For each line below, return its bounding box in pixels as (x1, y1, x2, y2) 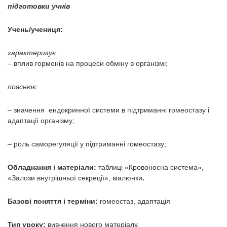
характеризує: (8, 49, 58, 57)
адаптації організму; (8, 117, 74, 125)
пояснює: (8, 83, 38, 91)
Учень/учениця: (8, 25, 63, 33)
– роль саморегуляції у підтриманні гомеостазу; (8, 140, 166, 148)
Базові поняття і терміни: (8, 197, 98, 205)
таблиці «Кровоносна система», (96, 163, 204, 171)
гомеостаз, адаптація (98, 197, 170, 205)
